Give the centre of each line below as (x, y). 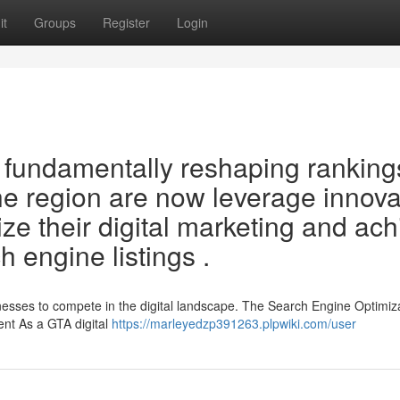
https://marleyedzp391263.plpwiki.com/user (234, 323)
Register (126, 22)
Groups (55, 22)
